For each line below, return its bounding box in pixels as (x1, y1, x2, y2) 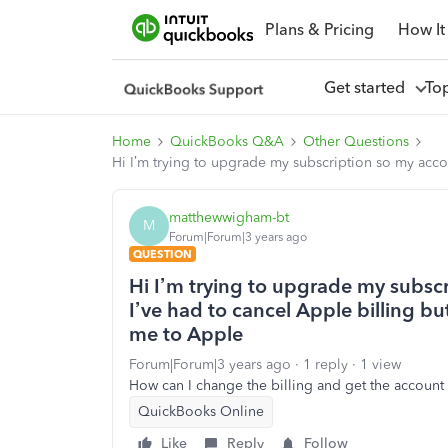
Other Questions (303, 133, 409, 150)
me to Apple (129, 322, 243, 346)
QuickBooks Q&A (170, 133, 284, 150)
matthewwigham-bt (169, 208, 289, 226)
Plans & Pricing (264, 19, 374, 39)
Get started (323, 77, 413, 97)
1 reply (303, 356, 348, 373)
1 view (360, 356, 401, 373)
